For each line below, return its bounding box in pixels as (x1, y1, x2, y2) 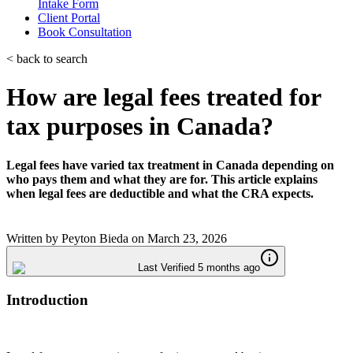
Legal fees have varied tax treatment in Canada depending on (6, 158, 334, 172)
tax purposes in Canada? (6, 112, 273, 141)
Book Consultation (38, 24, 132, 39)
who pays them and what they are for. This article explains (6, 172, 318, 186)
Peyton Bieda (61, 232, 128, 246)
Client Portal (38, 10, 100, 24)
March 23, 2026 (147, 232, 227, 246)
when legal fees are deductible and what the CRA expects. (6, 186, 314, 200)
